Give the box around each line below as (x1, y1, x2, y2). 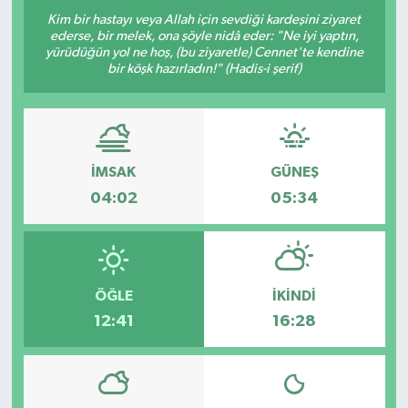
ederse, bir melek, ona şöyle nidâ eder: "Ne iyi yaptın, (49, 28, 359, 43)
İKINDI (272, 288, 317, 303)
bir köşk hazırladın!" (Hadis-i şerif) (107, 61, 301, 76)
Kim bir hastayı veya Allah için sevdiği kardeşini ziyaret (47, 12, 361, 26)
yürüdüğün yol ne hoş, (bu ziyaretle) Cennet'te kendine (45, 45, 363, 59)
